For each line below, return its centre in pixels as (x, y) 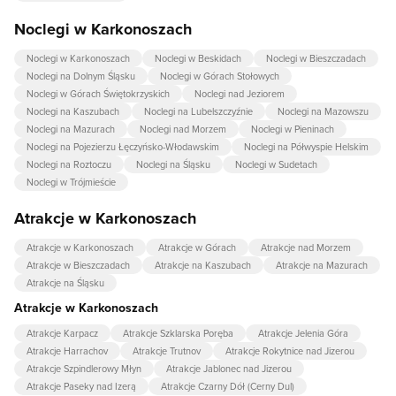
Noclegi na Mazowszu (323, 111)
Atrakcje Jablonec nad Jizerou (229, 368)
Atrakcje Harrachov (67, 350)
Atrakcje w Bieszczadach (78, 265)
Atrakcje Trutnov (167, 350)
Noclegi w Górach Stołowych (220, 76)
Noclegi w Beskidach (198, 58)
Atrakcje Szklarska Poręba (178, 333)
